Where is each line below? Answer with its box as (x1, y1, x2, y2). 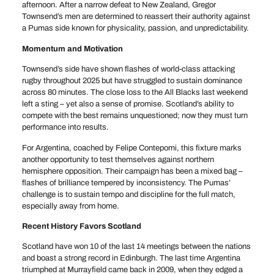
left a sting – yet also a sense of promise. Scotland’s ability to (21, 100, 234, 109)
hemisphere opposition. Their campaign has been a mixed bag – (21, 166, 243, 176)
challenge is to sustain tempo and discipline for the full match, (21, 190, 235, 199)
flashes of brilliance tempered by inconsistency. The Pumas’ (21, 178, 231, 187)
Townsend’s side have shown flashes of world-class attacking (21, 65, 235, 74)
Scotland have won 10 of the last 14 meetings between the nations (21, 242, 251, 251)
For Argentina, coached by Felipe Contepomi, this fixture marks (21, 143, 242, 152)
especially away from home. (21, 201, 119, 210)
